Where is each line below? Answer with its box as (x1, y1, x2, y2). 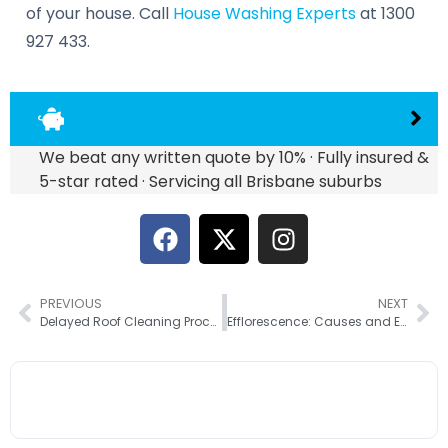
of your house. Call (26, 2, 173, 26)
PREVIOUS (40, 295, 102, 313)
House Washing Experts (173, 2, 356, 26)
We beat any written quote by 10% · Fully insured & (38, 146, 429, 170)
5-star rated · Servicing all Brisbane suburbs (38, 170, 382, 194)
